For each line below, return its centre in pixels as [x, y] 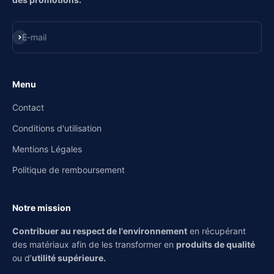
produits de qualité [216, 245]
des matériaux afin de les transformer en [94, 245]
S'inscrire [30, 36]
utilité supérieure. [69, 258]
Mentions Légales [47, 149]
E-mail [34, 37]
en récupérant [217, 231]
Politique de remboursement [68, 170]
